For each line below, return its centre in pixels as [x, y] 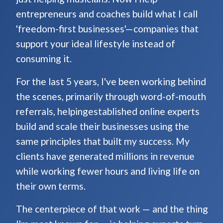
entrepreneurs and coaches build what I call [107, 14]
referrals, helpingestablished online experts [108, 111]
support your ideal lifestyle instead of [96, 44]
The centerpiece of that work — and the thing [112, 209]
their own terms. [51, 186]
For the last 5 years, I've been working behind [111, 82]
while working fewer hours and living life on [108, 171]
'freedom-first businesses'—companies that [107, 29]
